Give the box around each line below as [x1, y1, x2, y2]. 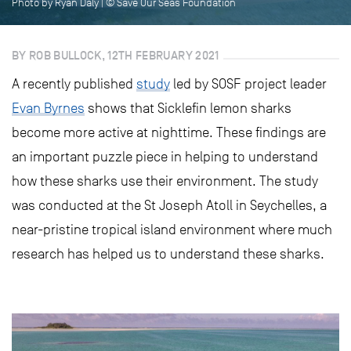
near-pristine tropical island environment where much [12, 222, 332, 237]
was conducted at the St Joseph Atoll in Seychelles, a [12, 197, 327, 213]
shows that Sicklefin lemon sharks [85, 100, 291, 116]
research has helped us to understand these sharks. [12, 246, 324, 262]
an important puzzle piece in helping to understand [12, 149, 318, 165]
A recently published [12, 76, 136, 92]
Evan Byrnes [12, 100, 85, 116]
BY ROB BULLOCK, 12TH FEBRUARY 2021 [12, 48, 219, 63]
